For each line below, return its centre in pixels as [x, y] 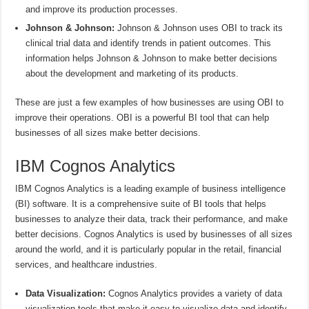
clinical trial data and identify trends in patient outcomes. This [149, 43]
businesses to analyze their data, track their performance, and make [152, 219]
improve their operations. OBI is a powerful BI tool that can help [142, 117]
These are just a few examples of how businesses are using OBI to [150, 102]
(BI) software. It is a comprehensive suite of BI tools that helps [141, 203]
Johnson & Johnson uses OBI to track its [199, 28]
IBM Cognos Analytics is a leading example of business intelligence [151, 188]
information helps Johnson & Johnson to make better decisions [152, 58]
